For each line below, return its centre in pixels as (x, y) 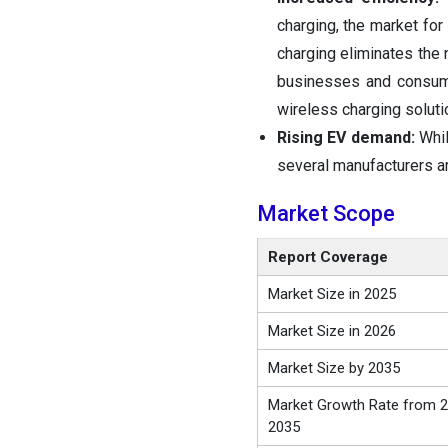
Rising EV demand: (345, 138)
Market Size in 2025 (331, 294)
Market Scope (325, 214)
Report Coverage (327, 257)
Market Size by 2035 (333, 368)
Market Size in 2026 (331, 331)
